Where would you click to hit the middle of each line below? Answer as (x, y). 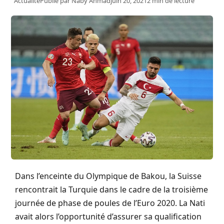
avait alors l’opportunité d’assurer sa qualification (108, 217)
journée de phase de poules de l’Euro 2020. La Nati (110, 203)
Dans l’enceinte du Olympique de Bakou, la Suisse (108, 176)
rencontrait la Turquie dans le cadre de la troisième (111, 190)
